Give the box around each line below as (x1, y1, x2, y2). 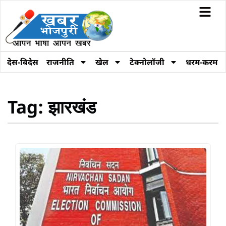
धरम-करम (186, 56, 217, 68)
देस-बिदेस (7, 56, 38, 68)
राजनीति (46, 56, 74, 68)
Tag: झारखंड (8, 97, 96, 121)
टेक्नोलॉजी (130, 56, 164, 68)
